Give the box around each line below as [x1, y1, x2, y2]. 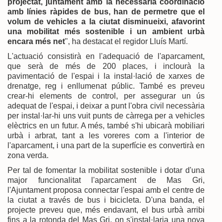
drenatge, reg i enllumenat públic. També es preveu [7, 81, 205, 90]
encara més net [7, 37, 65, 46]
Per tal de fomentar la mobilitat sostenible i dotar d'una [7, 166, 205, 174]
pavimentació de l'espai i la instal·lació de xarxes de [7, 71, 205, 80]
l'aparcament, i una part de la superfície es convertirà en [7, 141, 205, 150]
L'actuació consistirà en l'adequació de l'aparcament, [7, 52, 205, 60]
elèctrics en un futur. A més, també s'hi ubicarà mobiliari [7, 121, 205, 130]
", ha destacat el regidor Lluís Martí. [65, 37, 188, 46]
